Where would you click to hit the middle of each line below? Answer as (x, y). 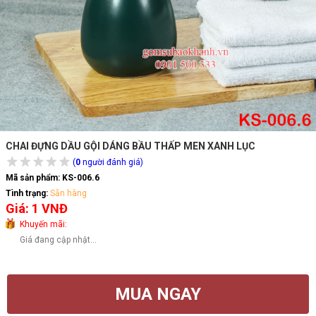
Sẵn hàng (68, 193)
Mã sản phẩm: (33, 178)
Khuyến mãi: (43, 224)
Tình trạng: (27, 193)
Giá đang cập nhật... (58, 240)
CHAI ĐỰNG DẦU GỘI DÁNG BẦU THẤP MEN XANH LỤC (130, 146)
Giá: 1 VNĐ (37, 208)
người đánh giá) (112, 162)
